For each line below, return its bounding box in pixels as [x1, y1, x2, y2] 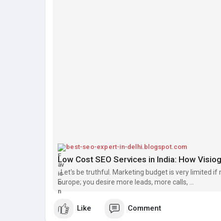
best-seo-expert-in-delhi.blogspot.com [66, 143, 187, 150]
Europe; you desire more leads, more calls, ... [58, 178, 194, 186]
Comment [128, 204, 161, 213]
